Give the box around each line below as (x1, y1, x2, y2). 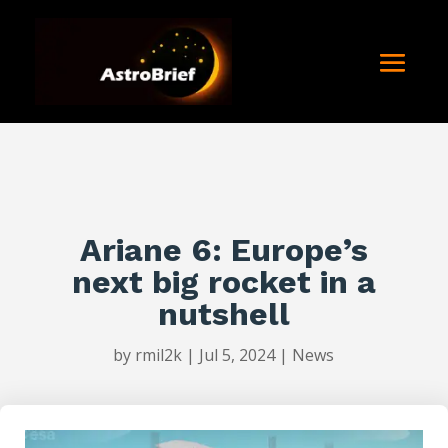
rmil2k (135, 344, 183, 367)
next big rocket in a (71, 263, 376, 302)
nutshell (157, 295, 290, 334)
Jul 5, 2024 (199, 344, 276, 367)
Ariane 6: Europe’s (79, 231, 368, 270)
